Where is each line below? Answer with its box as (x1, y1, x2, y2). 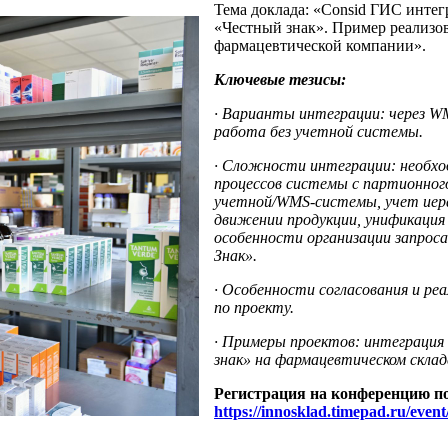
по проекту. (214, 299, 294, 316)
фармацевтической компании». (214, 37, 426, 54)
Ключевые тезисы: (214, 71, 346, 88)
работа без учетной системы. (214, 123, 423, 140)
